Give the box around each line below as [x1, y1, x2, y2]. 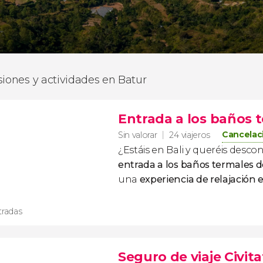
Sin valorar [118, 129, 157, 140]
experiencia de [139, 174, 210, 185]
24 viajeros [169, 130, 210, 140]
